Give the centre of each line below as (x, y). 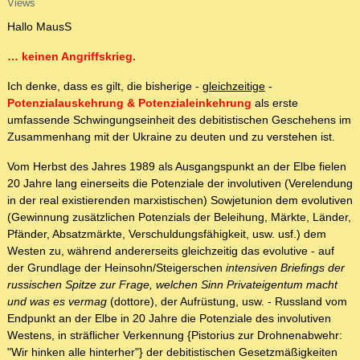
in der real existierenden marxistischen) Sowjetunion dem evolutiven (180, 200)
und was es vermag (59, 302)
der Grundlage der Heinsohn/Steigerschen (117, 268)
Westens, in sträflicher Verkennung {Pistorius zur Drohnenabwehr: (175, 335)
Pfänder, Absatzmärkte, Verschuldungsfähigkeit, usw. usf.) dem (167, 234)
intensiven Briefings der (285, 268)
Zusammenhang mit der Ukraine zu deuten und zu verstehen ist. (171, 137)
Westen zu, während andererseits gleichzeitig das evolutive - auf (171, 251)
